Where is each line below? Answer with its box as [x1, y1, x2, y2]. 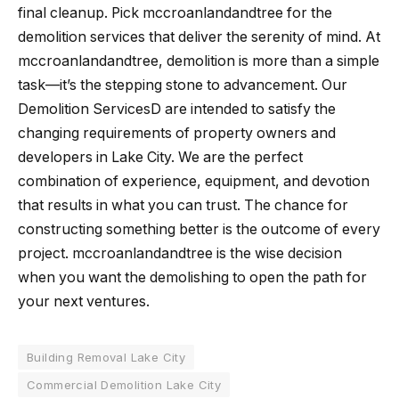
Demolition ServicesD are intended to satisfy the [18, 100, 336, 118]
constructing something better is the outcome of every [18, 220, 380, 238]
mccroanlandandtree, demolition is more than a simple [18, 52, 379, 69]
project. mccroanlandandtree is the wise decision [18, 244, 342, 262]
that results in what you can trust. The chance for [18, 196, 348, 214]
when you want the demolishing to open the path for [18, 268, 367, 286]
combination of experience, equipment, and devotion [18, 172, 370, 190]
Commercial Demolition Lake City [27, 377, 222, 392]
